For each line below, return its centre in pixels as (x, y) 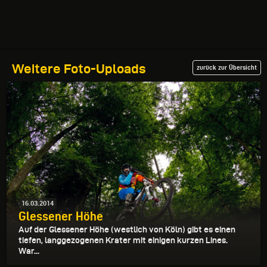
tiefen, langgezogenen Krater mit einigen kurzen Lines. (123, 240)
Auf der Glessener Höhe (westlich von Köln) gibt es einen (127, 230)
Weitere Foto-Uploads (79, 68)
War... (29, 251)
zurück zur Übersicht (227, 67)
